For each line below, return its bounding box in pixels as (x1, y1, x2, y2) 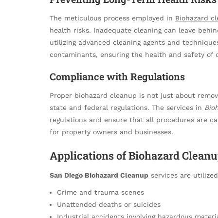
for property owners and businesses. (50, 128, 173, 136)
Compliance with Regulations (50, 70, 185, 83)
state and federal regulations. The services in (50, 104, 204, 112)
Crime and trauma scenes (57, 188, 144, 197)
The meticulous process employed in (50, 14, 175, 22)
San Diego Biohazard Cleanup (50, 171, 148, 180)
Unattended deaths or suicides (57, 200, 161, 209)
